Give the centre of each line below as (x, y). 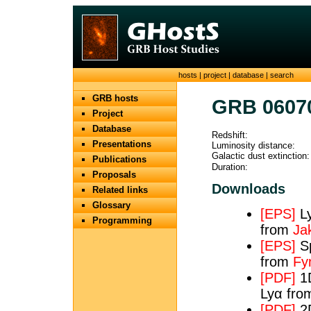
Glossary (111, 205)
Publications (119, 159)
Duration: (230, 167)
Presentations (122, 144)
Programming (122, 220)
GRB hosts (115, 98)
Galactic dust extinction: (261, 156)
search (282, 75)
